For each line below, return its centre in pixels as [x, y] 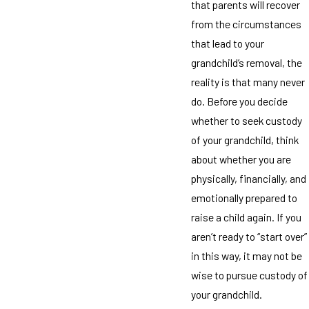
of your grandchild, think [245, 139]
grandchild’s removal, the [246, 62]
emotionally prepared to [244, 197]
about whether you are [241, 159]
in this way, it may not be [246, 255]
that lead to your [227, 43]
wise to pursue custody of [249, 275]
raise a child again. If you [246, 217]
